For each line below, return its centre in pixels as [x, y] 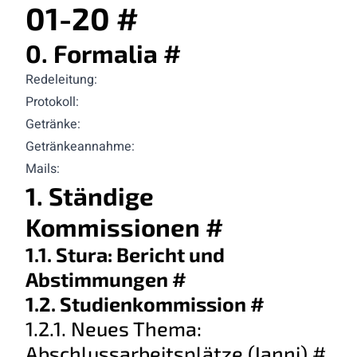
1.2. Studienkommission [138, 303]
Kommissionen [116, 226]
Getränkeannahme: [80, 146]
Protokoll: [52, 102]
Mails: [43, 169]
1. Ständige [90, 195]
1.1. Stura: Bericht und [125, 254]
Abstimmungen [99, 279]
